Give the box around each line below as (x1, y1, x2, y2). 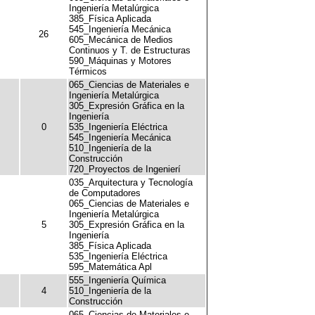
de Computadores (69, 188, 141, 198)
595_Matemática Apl (69, 262, 152, 272)
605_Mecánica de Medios (69, 34, 173, 45)
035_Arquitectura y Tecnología (69, 177, 193, 188)
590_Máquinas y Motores (69, 56, 172, 66)
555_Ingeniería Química (69, 275, 166, 285)
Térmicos (69, 66, 107, 77)
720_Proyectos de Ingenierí (69, 164, 181, 174)
